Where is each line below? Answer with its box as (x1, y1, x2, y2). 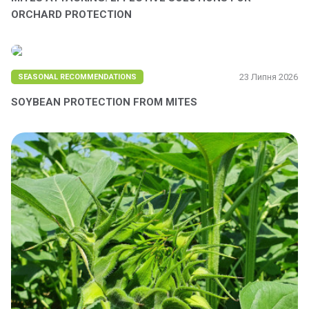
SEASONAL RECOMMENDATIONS (18, 72, 137, 81)
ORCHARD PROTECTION (11, 8, 132, 21)
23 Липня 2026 (239, 72, 298, 82)
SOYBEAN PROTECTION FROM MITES (11, 96, 197, 108)
